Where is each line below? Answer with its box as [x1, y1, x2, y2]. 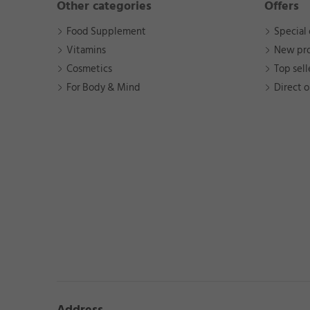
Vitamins [66, 42, 106, 60]
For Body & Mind [66, 79, 140, 97]
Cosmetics [66, 60, 112, 78]
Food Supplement [66, 23, 146, 41]
